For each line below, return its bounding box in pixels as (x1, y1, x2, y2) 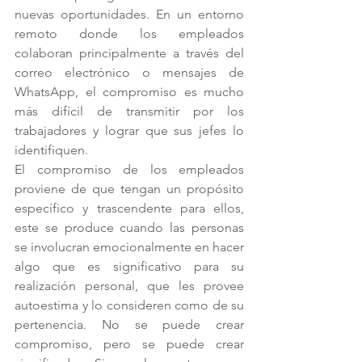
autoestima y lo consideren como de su (15, 297, 244, 313)
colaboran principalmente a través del (15, 45, 244, 61)
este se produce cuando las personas (15, 220, 244, 235)
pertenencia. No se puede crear (15, 317, 244, 332)
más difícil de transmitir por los (15, 103, 244, 119)
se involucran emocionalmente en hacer (15, 239, 244, 255)
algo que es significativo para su (15, 259, 244, 274)
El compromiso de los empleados (15, 162, 244, 177)
